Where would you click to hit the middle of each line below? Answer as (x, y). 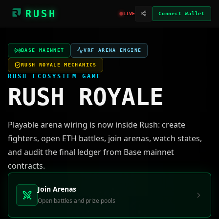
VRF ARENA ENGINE (113, 50)
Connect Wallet (182, 13)
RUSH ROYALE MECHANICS (59, 65)
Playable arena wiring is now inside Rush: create (97, 125)
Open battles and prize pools (77, 201)
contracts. (26, 166)
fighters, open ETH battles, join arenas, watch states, (105, 138)
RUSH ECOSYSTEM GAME (55, 76)
